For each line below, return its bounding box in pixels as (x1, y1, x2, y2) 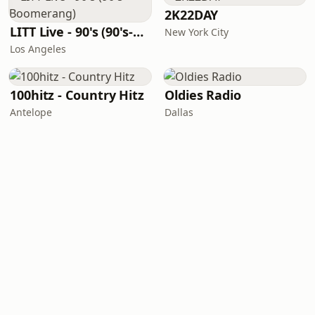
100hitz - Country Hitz (10, 86, 145, 103)
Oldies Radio (165, 86, 241, 103)
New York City (165, 25, 229, 39)
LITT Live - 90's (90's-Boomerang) (132, 23, 143, 40)
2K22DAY (165, 6, 219, 23)
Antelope (10, 105, 52, 119)
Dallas (165, 105, 193, 119)
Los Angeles (10, 42, 66, 56)
